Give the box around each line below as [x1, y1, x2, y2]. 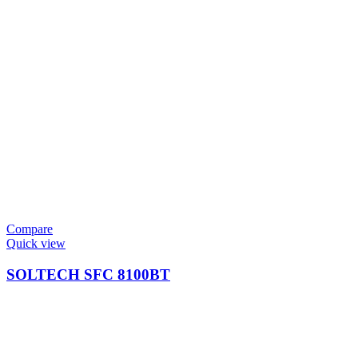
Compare [6, 222, 53, 237]
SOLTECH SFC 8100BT [6, 265, 170, 283]
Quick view [6, 237, 66, 251]
